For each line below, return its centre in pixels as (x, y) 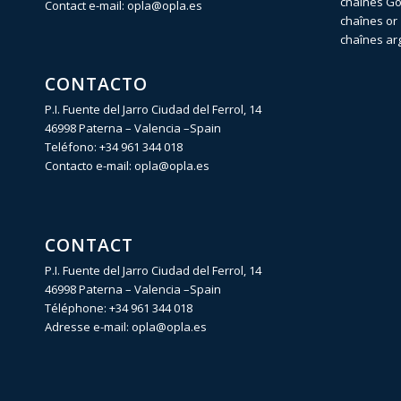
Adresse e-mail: (88, 326)
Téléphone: (77, 307)
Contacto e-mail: (90, 166)
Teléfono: (72, 147)
